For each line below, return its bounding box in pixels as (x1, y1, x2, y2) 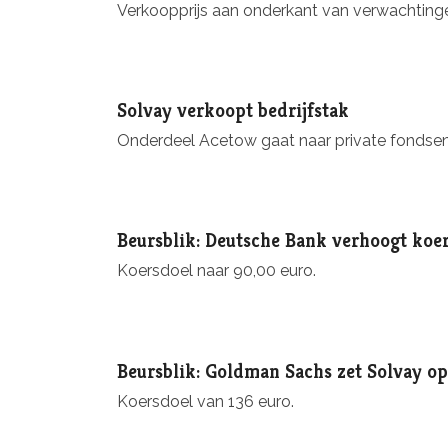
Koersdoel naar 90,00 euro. (117, 261, 316, 281)
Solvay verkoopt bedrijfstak (117, 98, 349, 123)
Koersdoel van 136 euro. (117, 391, 294, 411)
